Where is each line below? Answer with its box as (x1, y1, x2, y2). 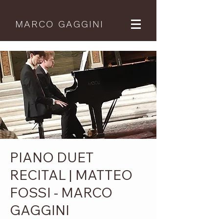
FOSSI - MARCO (10, 184, 112, 201)
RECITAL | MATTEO (10, 166, 132, 183)
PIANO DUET (10, 149, 94, 166)
